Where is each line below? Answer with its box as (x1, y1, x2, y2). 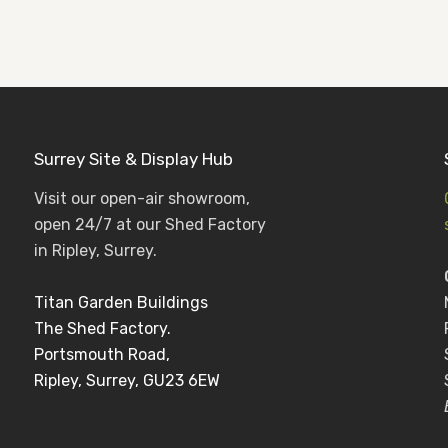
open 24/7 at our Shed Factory (34, 215, 266, 234)
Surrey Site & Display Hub (34, 149, 233, 169)
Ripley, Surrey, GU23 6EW (34, 371, 220, 390)
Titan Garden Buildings (34, 293, 208, 312)
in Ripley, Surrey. (34, 241, 157, 260)
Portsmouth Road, (34, 345, 170, 364)
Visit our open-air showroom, (34, 189, 250, 208)
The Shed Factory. (34, 319, 171, 338)
